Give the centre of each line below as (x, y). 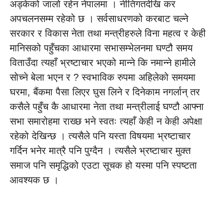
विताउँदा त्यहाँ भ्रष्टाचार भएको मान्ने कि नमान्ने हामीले (103, 63)
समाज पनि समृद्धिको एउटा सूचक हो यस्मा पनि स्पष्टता (103, 165)
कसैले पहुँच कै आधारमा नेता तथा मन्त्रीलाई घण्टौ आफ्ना (107, 107)
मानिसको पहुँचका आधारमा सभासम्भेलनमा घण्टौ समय (101, 48)
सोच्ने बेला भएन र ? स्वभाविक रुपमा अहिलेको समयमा (103, 77)
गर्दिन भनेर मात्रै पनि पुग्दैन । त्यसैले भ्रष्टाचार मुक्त (100, 151)
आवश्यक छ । (34, 180)
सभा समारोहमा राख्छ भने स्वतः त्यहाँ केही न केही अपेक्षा (106, 121)
